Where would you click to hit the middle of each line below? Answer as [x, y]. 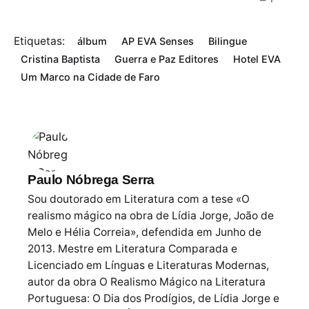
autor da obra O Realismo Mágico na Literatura [147, 281]
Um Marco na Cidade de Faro [91, 77]
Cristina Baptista [61, 59]
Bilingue [227, 41]
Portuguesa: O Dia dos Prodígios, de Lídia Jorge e [153, 298]
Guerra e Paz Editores [167, 59]
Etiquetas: [39, 41]
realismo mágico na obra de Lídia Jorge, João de [151, 215]
